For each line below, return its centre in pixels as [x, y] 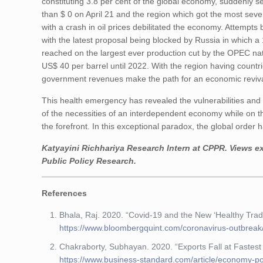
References [65, 193]
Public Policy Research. [89, 161]
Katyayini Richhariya [83, 148]
